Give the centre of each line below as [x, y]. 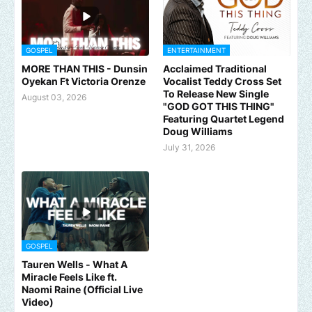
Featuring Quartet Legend [224, 119]
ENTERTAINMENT [196, 50]
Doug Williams [198, 132]
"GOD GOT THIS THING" [219, 107]
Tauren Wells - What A [75, 265]
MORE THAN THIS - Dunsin [85, 69]
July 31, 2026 [189, 148]
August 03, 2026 [54, 97]
